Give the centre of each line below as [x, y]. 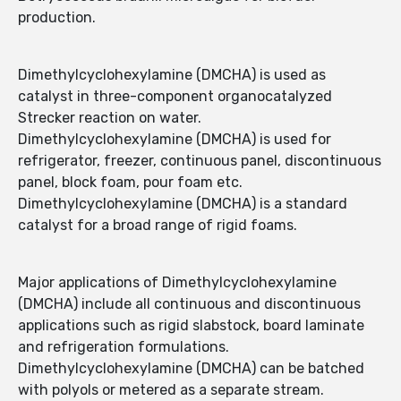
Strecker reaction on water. [110, 118]
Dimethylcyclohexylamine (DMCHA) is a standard [183, 204]
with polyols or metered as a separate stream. [171, 390]
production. [57, 18]
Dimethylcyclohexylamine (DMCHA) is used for [175, 140]
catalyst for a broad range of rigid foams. [158, 226]
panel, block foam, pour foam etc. [130, 183]
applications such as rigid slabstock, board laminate [191, 326]
